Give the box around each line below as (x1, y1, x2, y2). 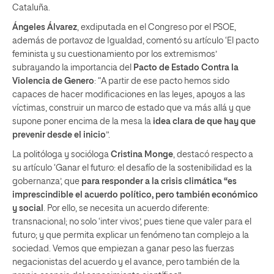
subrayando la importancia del (12, 64, 133, 72)
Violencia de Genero (12, 77, 94, 86)
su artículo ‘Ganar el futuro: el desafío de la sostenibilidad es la (12, 164, 252, 172)
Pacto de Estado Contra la (133, 64, 239, 72)
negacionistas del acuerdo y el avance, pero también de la (12, 258, 240, 267)
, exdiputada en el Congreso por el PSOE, (77, 23, 236, 32)
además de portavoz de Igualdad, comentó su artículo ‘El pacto (12, 37, 259, 45)
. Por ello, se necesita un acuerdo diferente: (43, 204, 209, 213)
